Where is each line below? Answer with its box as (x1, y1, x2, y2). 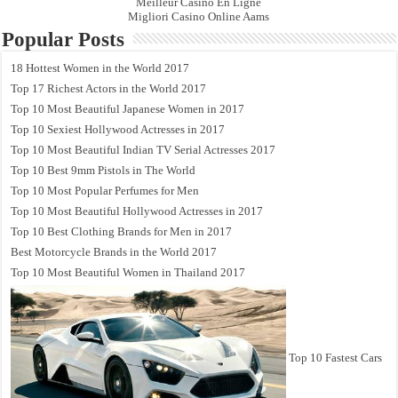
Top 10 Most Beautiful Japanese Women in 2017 (11, 101, 245, 115)
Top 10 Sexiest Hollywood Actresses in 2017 (11, 122, 226, 136)
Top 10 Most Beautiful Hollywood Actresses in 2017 (11, 203, 264, 218)
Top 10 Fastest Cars (289, 350, 383, 364)
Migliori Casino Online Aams (128, 9, 270, 23)
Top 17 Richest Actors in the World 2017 (11, 81, 207, 95)
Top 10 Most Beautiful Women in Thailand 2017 (11, 265, 246, 279)
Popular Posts (2, 28, 125, 51)
